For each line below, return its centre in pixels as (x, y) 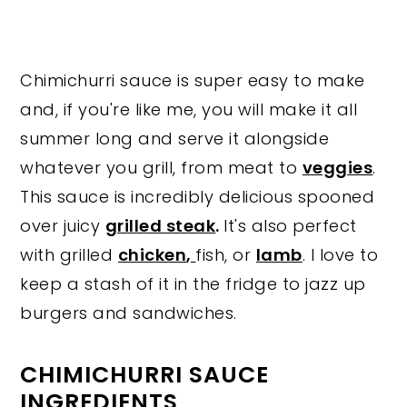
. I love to (340, 254)
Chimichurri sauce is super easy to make (193, 80)
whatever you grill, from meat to (161, 167)
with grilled (69, 254)
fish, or (226, 254)
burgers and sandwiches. (129, 313)
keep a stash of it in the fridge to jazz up (193, 283)
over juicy (63, 225)
